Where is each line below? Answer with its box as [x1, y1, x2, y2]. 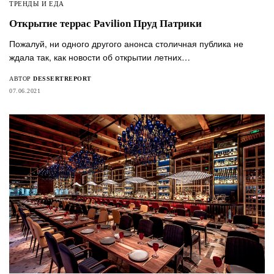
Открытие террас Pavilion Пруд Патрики [9, 17, 202, 29]
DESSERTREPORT [33, 75, 92, 82]
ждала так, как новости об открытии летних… [9, 50, 191, 63]
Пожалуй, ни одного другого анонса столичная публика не [9, 37, 244, 50]
